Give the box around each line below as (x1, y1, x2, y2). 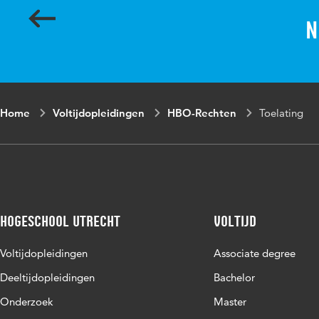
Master (214, 295, 246, 308)
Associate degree (214, 246, 296, 260)
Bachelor (214, 271, 255, 284)
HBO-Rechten (167, 106, 236, 120)
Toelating (259, 106, 303, 120)
